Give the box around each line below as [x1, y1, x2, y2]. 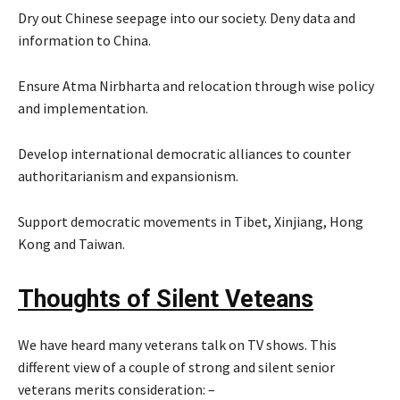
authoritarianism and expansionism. [18, 167, 238, 186]
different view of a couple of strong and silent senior [18, 358, 335, 377]
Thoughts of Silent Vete [18, 285, 276, 314]
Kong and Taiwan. [18, 235, 125, 254]
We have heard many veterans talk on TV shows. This [18, 336, 337, 354]
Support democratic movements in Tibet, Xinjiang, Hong [18, 212, 363, 231]
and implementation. [18, 99, 148, 118]
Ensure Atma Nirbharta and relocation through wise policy [18, 77, 374, 96]
